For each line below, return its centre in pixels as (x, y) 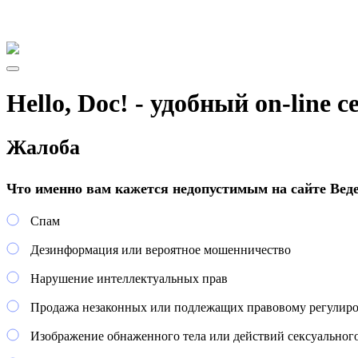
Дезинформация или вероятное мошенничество (160, 250)
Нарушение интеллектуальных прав (129, 279)
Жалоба (43, 148)
